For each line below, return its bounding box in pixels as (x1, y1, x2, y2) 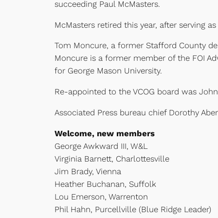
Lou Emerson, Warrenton (54, 191, 148, 201)
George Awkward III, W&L (54, 141, 148, 151)
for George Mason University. (54, 66, 162, 76)
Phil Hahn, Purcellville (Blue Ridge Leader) (54, 204, 211, 214)
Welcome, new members (54, 128, 155, 138)
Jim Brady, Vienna (54, 166, 121, 176)
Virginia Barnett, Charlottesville (54, 153, 169, 163)
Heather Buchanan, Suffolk (54, 179, 156, 189)
